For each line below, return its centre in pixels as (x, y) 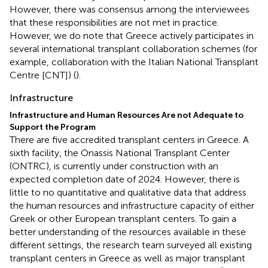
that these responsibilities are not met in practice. (114, 22)
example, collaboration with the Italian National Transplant (134, 62)
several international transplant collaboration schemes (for (133, 48)
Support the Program (53, 127)
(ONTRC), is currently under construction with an (114, 166)
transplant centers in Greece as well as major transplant (127, 258)
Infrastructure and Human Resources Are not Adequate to (127, 115)
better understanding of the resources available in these (128, 232)
